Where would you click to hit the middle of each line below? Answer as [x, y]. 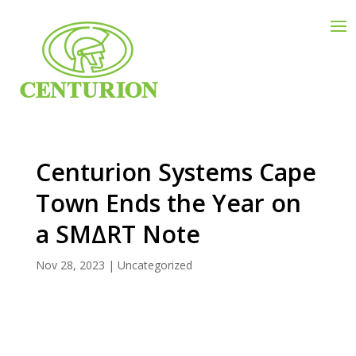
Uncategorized [155, 265]
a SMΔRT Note [118, 234]
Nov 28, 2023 [70, 265]
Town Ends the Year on [168, 203]
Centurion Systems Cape [176, 172]
